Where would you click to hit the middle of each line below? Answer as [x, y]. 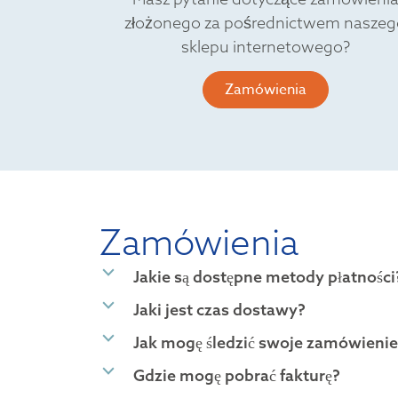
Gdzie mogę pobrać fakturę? [237, 376]
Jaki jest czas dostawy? [219, 310]
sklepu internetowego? [265, 46]
